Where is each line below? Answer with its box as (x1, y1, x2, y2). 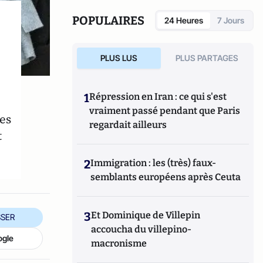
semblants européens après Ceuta (90, 171, 241, 183)
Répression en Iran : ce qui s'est (89, 91, 227, 102)
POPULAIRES (72, 14, 145, 28)
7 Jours (217, 15, 244, 25)
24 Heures (164, 15, 203, 25)
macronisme (91, 238, 147, 249)
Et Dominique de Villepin (91, 210, 201, 221)
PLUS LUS (100, 53, 137, 63)
